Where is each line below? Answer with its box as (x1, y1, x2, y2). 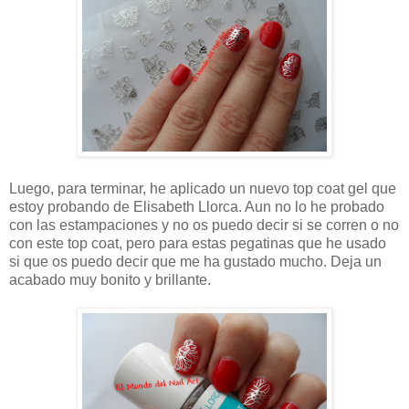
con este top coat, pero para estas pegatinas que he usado (9, 236, 386, 252)
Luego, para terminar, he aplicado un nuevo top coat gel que (9, 181, 396, 197)
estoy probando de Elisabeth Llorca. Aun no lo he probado (9, 199, 384, 215)
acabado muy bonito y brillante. (9, 272, 211, 288)
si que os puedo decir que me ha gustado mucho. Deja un (9, 254, 382, 270)
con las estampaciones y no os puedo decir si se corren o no (9, 217, 399, 234)
